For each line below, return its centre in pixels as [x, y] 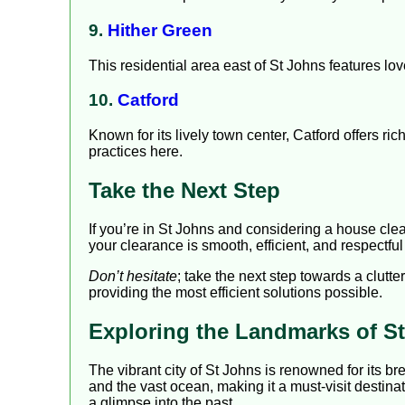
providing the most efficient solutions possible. [235, 292]
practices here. [136, 152]
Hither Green [160, 31]
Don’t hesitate [133, 276]
